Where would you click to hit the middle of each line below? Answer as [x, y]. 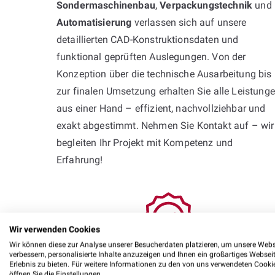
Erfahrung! [80, 160]
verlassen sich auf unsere [189, 22]
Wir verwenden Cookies [55, 229]
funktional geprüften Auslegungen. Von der [151, 56]
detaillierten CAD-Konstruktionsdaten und [148, 39]
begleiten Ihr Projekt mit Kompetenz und [145, 142]
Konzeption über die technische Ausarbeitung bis [164, 74]
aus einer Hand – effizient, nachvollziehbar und [161, 108]
